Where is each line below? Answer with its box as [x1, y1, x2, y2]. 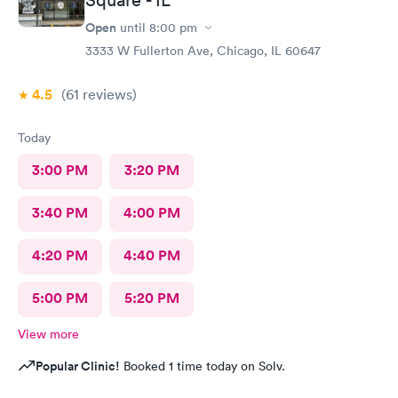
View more [18, 326, 79, 342]
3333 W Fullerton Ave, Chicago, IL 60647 [85, 43, 321, 59]
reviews [79, 85, 132, 103]
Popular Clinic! [36, 357, 120, 375]
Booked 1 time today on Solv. [120, 358, 285, 374]
